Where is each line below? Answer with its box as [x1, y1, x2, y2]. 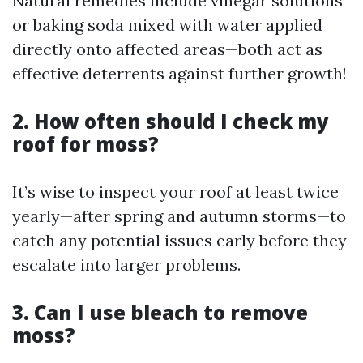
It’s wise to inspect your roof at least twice [12, 181, 339, 202]
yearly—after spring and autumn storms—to [12, 206, 346, 226]
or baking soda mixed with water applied [12, 15, 322, 35]
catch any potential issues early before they [12, 230, 347, 250]
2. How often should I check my [12, 108, 329, 135]
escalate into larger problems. [12, 254, 241, 275]
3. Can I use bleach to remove [12, 299, 308, 326]
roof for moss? [12, 130, 159, 157]
